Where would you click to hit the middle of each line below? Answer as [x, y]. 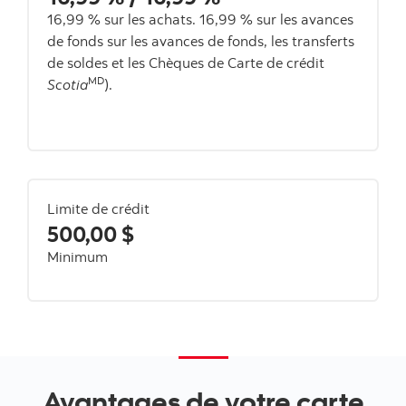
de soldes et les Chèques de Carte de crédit [186, 62]
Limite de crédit [98, 208]
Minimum [77, 256]
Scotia [68, 84]
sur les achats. [150, 19]
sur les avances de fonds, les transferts [231, 40]
